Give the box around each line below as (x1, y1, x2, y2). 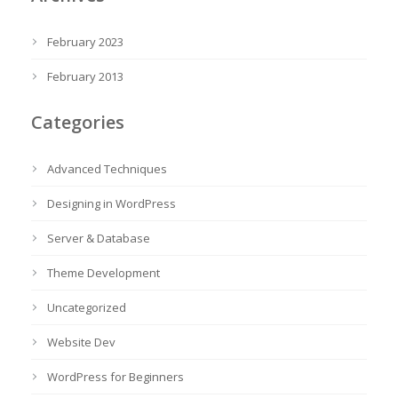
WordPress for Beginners (47, 369, 184, 385)
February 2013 (47, 68, 123, 84)
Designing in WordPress (47, 195, 176, 211)
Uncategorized (47, 299, 126, 315)
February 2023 (47, 34, 123, 50)
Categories (31, 110, 124, 134)
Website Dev (47, 334, 115, 350)
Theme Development (47, 265, 160, 281)
